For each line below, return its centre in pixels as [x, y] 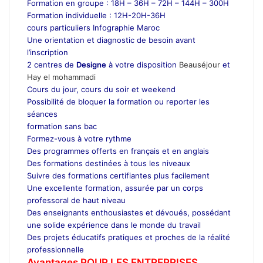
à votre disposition [143, 64]
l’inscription [48, 52]
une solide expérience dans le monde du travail [114, 225]
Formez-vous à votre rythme [79, 138]
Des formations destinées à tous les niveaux [109, 163]
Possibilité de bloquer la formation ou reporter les [118, 101]
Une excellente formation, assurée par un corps [115, 188]
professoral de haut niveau [76, 200]
